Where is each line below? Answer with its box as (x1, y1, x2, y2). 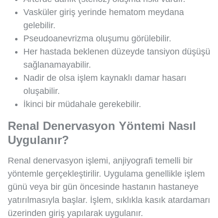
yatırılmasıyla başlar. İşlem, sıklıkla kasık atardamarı (8, 195, 210, 205)
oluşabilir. (23, 86, 60, 96)
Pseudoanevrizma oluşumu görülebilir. (23, 34, 171, 44)
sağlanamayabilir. (23, 60, 91, 70)
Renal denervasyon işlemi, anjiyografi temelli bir (8, 156, 193, 166)
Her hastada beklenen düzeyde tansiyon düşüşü (23, 47, 210, 57)
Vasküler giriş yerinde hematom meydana (23, 7, 184, 18)
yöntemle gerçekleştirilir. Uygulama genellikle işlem (8, 169, 205, 179)
